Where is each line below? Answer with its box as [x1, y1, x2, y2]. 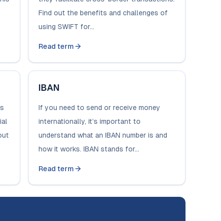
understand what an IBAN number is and [38, 131, 168, 139]
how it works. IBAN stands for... [38, 145, 140, 153]
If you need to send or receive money [38, 104, 161, 111]
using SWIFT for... [38, 23, 95, 31]
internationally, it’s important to [38, 117, 141, 125]
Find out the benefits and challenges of [38, 9, 168, 17]
